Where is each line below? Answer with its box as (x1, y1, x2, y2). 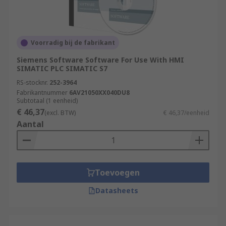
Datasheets (95, 186, 138, 195)
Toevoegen (94, 167, 140, 178)
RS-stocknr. (17, 78, 48, 87)
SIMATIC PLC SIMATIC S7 (17, 64, 107, 73)
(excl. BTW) (44, 108, 76, 117)
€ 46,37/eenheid (163, 108, 209, 117)
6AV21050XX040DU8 (69, 88, 130, 97)
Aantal (17, 119, 44, 130)
